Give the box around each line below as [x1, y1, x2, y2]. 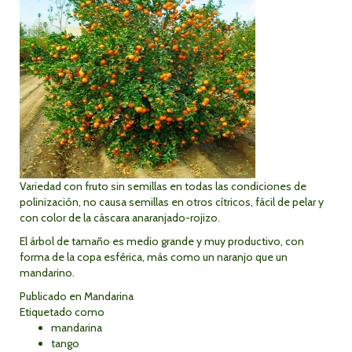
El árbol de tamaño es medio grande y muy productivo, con [20, 234, 304, 248]
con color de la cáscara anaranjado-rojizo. [20, 211, 220, 225]
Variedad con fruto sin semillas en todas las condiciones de [20, 179, 306, 193]
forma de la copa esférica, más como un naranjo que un [20, 250, 288, 264]
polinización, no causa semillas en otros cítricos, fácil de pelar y [20, 195, 324, 209]
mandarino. [20, 266, 75, 280]
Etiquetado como [20, 305, 104, 319]
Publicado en [20, 289, 82, 303]
